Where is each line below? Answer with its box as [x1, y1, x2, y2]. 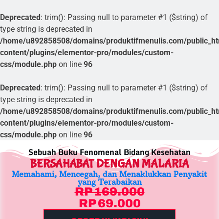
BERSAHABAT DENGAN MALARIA [30, 157, 189, 171]
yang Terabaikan [77, 177, 142, 187]
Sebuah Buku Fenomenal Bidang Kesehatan [28, 146, 191, 158]
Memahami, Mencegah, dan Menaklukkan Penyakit [12, 169, 207, 179]
